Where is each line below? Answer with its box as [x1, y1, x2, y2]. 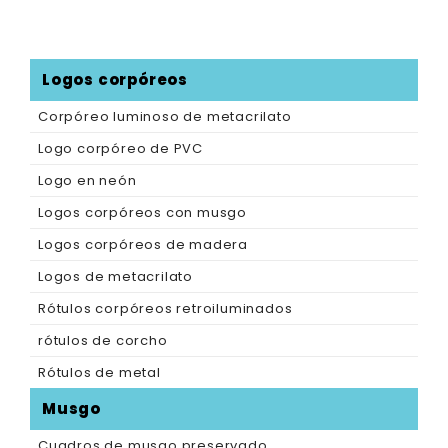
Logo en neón [38, 171, 137, 191]
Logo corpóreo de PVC [38, 139, 203, 159]
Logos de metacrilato [38, 267, 193, 287]
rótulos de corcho [38, 331, 168, 351]
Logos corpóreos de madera [38, 235, 248, 255]
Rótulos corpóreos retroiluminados [38, 299, 293, 319]
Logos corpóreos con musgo [38, 203, 247, 223]
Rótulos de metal [38, 363, 161, 383]
